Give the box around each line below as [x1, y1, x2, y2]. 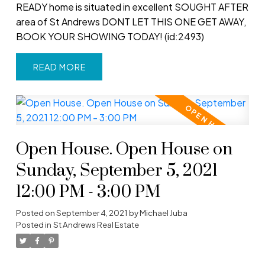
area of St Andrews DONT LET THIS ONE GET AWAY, [15, 15, 246, 28]
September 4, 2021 [56, 207, 127, 218]
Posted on [15, 207, 56, 218]
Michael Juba [139, 207, 188, 218]
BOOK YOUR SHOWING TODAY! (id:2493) [15, 30, 204, 43]
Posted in [15, 219, 51, 230]
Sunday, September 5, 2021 [15, 160, 218, 182]
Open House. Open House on [15, 138, 232, 160]
